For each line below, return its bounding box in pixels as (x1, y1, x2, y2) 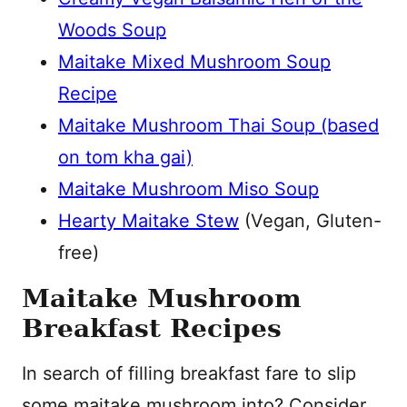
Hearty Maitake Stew (58, 210, 239, 232)
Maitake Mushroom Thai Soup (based (58, 114, 379, 136)
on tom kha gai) (58, 146, 193, 168)
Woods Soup (58, 19, 166, 41)
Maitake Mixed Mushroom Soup (58, 51, 331, 73)
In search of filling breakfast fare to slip (22, 362, 356, 384)
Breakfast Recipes (22, 313, 282, 343)
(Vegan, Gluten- (239, 210, 382, 232)
